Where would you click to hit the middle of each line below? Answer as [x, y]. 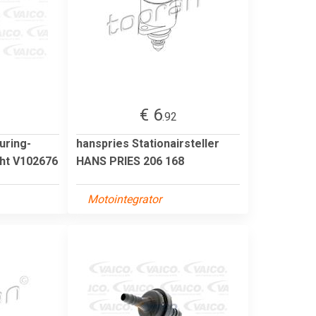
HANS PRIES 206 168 [130, 161]
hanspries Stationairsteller [148, 143]
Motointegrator [124, 199]
